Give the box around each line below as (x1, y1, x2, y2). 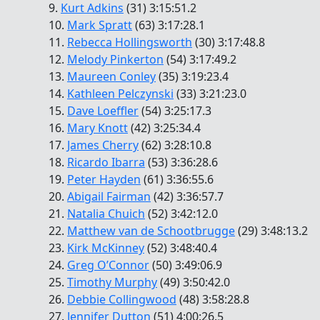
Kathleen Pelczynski (67, 85, 174, 101)
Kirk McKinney (67, 239, 144, 256)
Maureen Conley (67, 68, 156, 84)
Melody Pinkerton (67, 51, 164, 67)
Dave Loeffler (67, 102, 139, 119)
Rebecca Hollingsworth (67, 34, 192, 50)
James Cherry (67, 136, 139, 153)
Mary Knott (67, 119, 128, 136)
